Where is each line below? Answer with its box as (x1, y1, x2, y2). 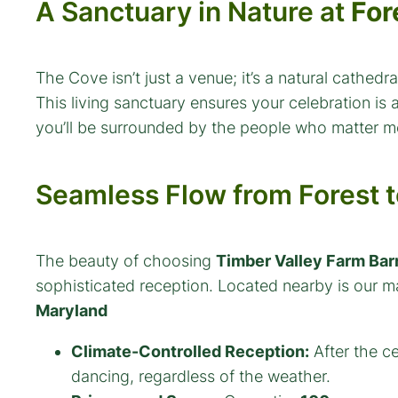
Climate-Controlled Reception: (71, 342, 309, 362)
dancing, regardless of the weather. (71, 367, 330, 386)
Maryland (36, 301, 107, 321)
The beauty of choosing (36, 251, 216, 271)
